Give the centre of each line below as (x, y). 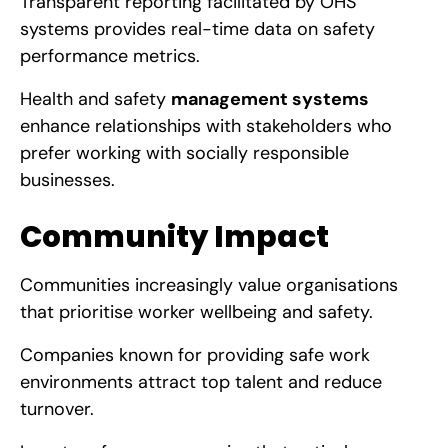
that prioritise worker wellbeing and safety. (196, 311)
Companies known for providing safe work (195, 354)
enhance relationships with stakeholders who (206, 125)
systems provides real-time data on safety (197, 28)
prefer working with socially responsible (184, 152)
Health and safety (95, 98)
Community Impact (174, 236)
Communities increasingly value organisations (209, 284)
